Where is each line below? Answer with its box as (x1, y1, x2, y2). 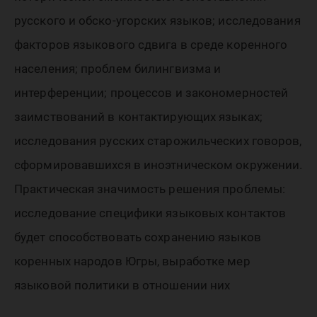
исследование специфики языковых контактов (14, 206, 287, 220)
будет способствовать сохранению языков (14, 230, 261, 244)
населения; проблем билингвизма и (14, 62, 221, 76)
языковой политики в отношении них (14, 278, 231, 292)
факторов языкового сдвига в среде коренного (14, 38, 288, 52)
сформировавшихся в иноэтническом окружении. (14, 158, 303, 172)
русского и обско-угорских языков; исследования (14, 13, 301, 28)
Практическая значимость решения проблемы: (14, 182, 286, 196)
